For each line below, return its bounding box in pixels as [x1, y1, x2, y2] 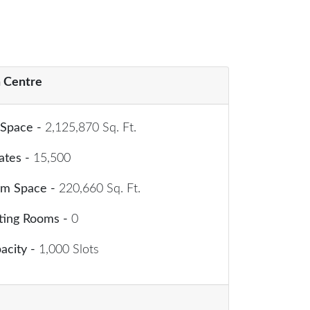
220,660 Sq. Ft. [59, 183, 140, 196]
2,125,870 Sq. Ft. [45, 122, 136, 135]
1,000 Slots [39, 244, 99, 257]
